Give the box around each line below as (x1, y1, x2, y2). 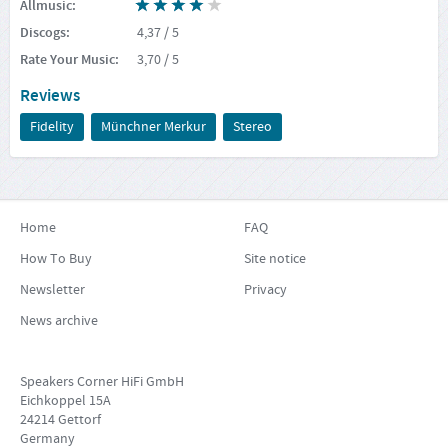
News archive (20, 312, 98, 331)
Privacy (244, 281, 287, 300)
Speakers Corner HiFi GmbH (20, 373, 184, 392)
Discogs (20, 23, 66, 42)
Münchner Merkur (101, 117, 206, 136)
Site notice (244, 250, 306, 269)
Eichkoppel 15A (20, 392, 111, 411)
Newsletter (20, 281, 85, 300)
